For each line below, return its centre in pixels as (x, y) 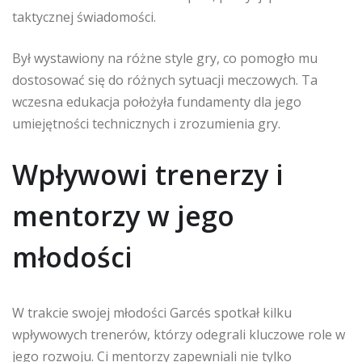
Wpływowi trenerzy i (148, 174)
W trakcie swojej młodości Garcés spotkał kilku (152, 312)
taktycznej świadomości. (84, 17)
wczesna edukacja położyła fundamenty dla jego (157, 101)
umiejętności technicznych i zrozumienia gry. (146, 123)
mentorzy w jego (123, 215)
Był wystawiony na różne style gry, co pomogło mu (165, 58)
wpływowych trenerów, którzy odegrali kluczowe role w (179, 334)
